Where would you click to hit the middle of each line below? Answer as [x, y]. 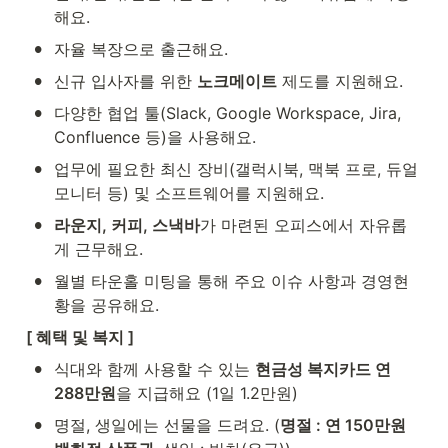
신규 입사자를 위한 [125, 80]
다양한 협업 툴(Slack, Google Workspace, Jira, [227, 112]
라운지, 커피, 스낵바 [127, 224]
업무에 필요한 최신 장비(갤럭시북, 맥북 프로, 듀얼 [236, 168]
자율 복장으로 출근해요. [141, 48]
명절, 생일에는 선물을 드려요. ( [167, 424]
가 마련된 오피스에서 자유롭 [303, 224]
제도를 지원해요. [340, 80]
